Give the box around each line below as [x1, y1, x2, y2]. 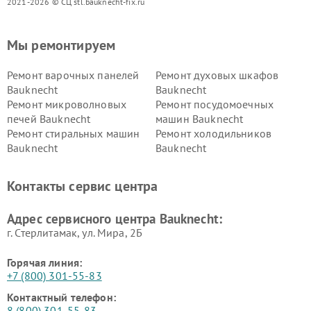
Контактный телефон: [7, 289, 116, 304]
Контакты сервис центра [7, 176, 158, 195]
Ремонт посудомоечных [155, 96, 274, 111]
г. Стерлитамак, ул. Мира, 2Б [7, 225, 143, 239]
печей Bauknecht [7, 111, 91, 126]
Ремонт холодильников [155, 126, 271, 140]
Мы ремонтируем [7, 35, 116, 54]
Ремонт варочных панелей [7, 67, 140, 82]
